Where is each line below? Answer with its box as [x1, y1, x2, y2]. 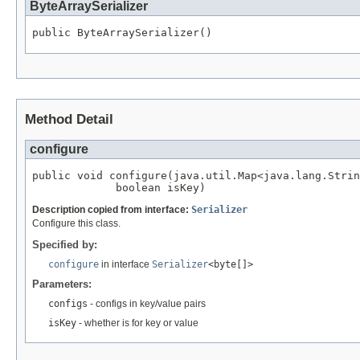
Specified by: [32, 238, 97, 251]
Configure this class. [32, 217, 121, 229]
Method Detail [25, 112, 113, 128]
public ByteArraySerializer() [32, 27, 212, 39]
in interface [99, 258, 152, 270]
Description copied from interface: [32, 203, 191, 215]
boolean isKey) [32, 181, 206, 194]
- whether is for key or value [76, 317, 198, 329]
